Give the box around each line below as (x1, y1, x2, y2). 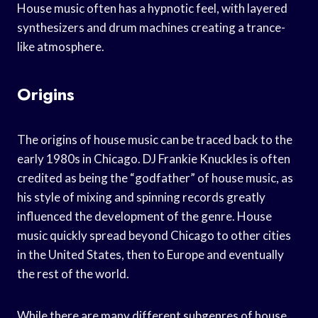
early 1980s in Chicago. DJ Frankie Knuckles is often (17, 150, 290, 166)
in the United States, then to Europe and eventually (17, 246, 284, 262)
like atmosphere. (17, 38, 104, 54)
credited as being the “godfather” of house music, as (17, 170, 293, 185)
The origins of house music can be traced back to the (17, 131, 292, 147)
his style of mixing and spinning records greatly (17, 189, 265, 204)
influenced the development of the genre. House (17, 208, 272, 224)
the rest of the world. (17, 265, 129, 281)
